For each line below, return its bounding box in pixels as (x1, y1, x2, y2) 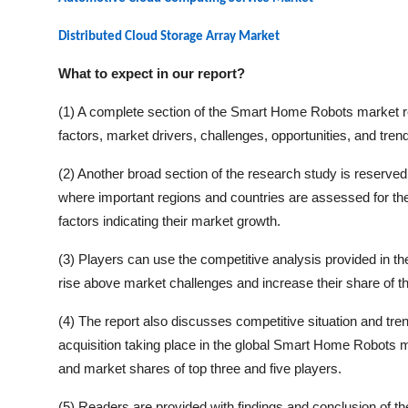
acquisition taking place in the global (58, 337, 273, 352)
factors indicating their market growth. (58, 213, 280, 229)
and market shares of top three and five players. (58, 361, 342, 376)
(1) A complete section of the (58, 104, 230, 119)
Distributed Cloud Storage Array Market (58, 30, 280, 44)
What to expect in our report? (58, 66, 245, 81)
